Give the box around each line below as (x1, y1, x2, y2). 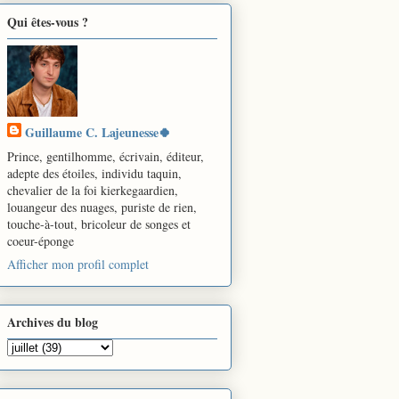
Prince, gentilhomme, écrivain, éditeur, (7, 147, 204, 165)
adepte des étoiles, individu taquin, (7, 164, 182, 182)
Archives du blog (7, 312, 98, 331)
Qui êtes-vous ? (7, 12, 88, 31)
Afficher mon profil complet (7, 255, 149, 273)
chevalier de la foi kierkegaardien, (7, 181, 178, 199)
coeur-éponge (7, 232, 74, 249)
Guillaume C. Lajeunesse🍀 (25, 122, 171, 142)
